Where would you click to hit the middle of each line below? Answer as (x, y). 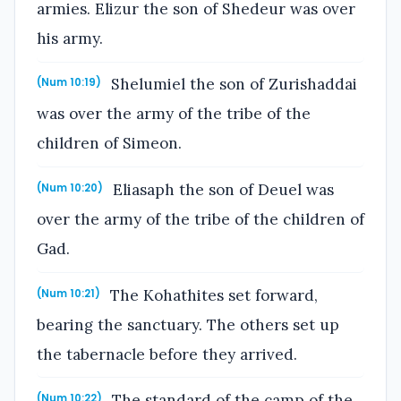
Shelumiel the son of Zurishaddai (232, 85)
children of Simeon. (109, 144)
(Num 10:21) (68, 293)
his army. (70, 38)
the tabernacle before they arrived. (167, 354)
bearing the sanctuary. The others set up (188, 324)
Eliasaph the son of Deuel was (222, 190)
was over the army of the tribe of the (174, 114)
